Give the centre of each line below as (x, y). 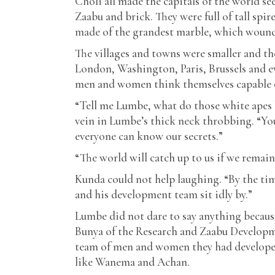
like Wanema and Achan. (132, 262)
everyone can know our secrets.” (149, 136)
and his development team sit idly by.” (164, 194)
